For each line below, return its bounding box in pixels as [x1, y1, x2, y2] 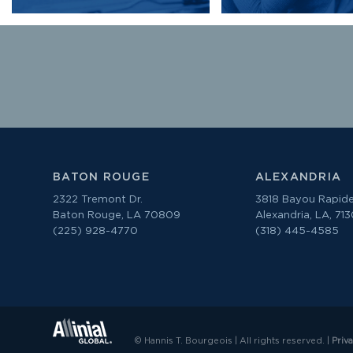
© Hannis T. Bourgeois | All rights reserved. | [132, 336, 332, 345]
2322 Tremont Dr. [53, 195, 143, 206]
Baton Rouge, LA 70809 [53, 210, 180, 221]
